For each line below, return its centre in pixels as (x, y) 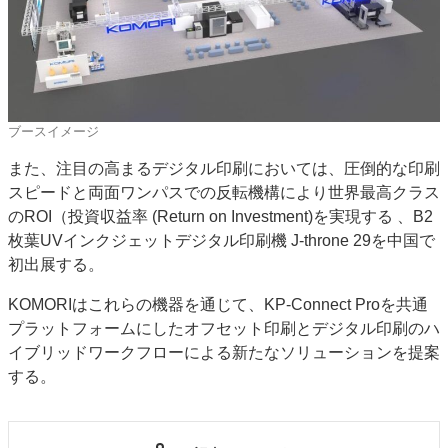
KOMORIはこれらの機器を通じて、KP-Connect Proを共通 (218, 305)
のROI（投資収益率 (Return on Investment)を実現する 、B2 (220, 217)
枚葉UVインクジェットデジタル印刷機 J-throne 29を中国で (221, 241)
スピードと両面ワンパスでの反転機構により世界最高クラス (224, 193)
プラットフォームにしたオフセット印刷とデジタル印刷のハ (224, 329)
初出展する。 (56, 265)
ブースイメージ (53, 132)
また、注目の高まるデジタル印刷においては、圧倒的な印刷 (224, 169)
